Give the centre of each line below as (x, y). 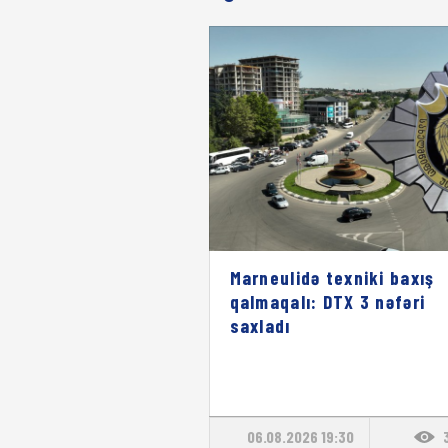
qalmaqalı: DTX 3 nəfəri (327, 301)
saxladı (260, 325)
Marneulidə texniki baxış (332, 277)
